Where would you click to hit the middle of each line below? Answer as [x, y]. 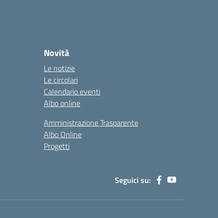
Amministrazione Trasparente [91, 123]
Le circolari [61, 80]
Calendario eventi [72, 91]
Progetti [57, 146]
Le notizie [59, 68]
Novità [56, 53]
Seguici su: [133, 180]
